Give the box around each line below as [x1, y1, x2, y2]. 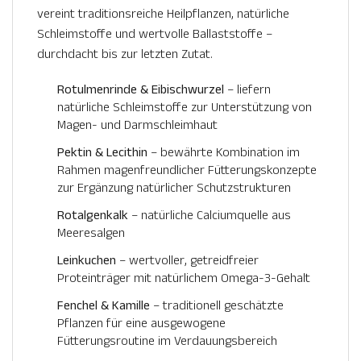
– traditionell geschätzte [150, 297, 284, 316]
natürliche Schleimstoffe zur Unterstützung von [57, 98, 312, 118]
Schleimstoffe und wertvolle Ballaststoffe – [37, 25, 272, 44]
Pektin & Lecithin [57, 143, 147, 163]
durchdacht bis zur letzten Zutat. [37, 45, 213, 64]
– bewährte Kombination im [147, 143, 300, 163]
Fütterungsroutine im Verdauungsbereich [57, 332, 277, 351]
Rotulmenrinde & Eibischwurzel [57, 81, 224, 100]
